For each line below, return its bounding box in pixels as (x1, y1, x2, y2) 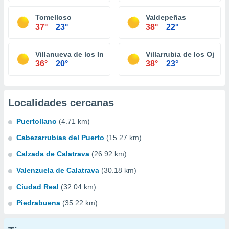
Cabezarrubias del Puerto (16, 133, 104, 142)
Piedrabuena (16, 199, 60, 207)
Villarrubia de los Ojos (146, 50, 223, 58)
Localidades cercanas (8, 97, 114, 108)
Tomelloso (35, 13, 72, 21)
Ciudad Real (16, 182, 59, 191)
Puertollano (16, 117, 57, 125)
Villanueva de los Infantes (35, 50, 126, 58)
